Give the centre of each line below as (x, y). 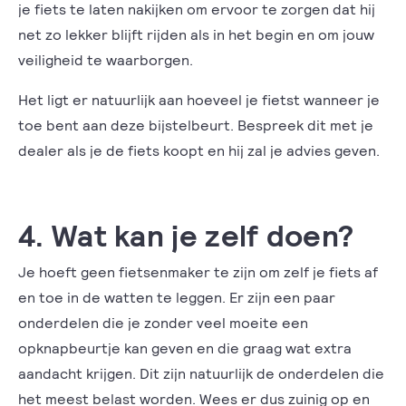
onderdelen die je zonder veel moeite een (163, 322)
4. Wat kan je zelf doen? (186, 234)
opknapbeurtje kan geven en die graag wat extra (185, 347)
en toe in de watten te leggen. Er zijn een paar (177, 296)
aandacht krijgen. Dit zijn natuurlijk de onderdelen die (201, 372)
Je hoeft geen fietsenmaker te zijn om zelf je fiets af (198, 271)
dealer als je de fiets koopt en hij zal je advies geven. (199, 150)
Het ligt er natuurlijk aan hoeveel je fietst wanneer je (199, 99)
